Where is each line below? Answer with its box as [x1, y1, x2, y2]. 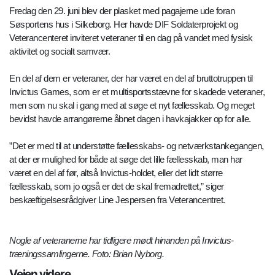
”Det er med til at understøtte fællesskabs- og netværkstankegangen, [9, 140, 264, 151]
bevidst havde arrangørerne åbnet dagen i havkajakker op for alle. [9, 113, 251, 124]
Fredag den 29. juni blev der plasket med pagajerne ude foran [9, 5, 234, 16]
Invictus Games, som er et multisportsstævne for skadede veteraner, [9, 86, 265, 97]
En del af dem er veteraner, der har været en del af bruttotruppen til [9, 72, 253, 83]
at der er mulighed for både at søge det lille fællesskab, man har [9, 153, 242, 165]
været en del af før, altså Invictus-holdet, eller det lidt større [9, 167, 223, 178]
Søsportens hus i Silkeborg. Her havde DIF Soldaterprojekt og [9, 18, 238, 29]
